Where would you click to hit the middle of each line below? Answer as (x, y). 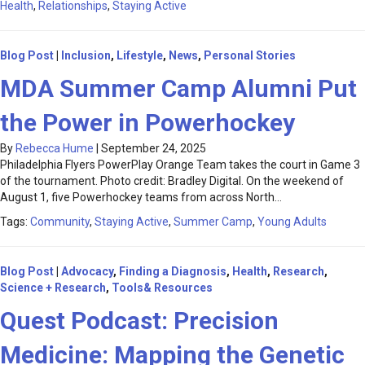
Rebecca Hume (55, 149)
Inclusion (86, 56)
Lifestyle (140, 56)
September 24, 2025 (154, 149)
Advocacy (87, 272)
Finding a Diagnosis (173, 272)
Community (60, 222)
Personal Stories (250, 56)
